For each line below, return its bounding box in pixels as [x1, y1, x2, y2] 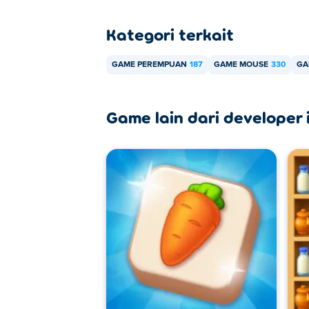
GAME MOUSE [214, 61, 268, 69]
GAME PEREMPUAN [112, 61, 187, 69]
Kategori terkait [106, 24, 234, 44]
